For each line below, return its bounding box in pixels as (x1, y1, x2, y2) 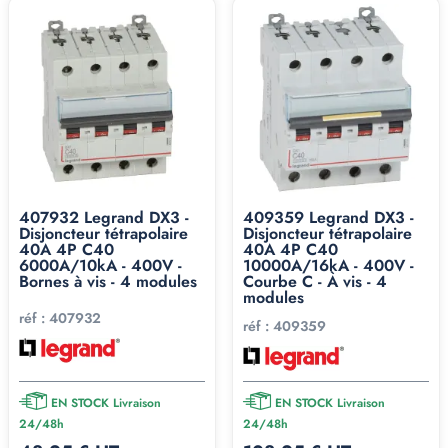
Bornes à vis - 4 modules (19, 270, 197, 294)
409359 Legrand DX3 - (243, 206, 414, 230)
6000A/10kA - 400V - (19, 254, 182, 278)
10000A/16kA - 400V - (243, 254, 414, 278)
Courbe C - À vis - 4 (243, 270, 387, 294)
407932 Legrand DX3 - (19, 206, 189, 230)
